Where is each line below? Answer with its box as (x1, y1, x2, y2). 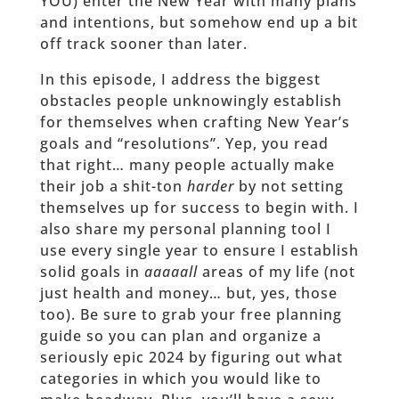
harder (186, 175, 234, 196)
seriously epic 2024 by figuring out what (39, 346, 343, 367)
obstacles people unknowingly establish (39, 90, 342, 110)
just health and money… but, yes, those (39, 282, 338, 303)
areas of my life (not (197, 261, 355, 281)
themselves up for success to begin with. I (39, 197, 359, 217)
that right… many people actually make (39, 154, 335, 175)
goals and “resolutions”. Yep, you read (39, 133, 329, 153)
